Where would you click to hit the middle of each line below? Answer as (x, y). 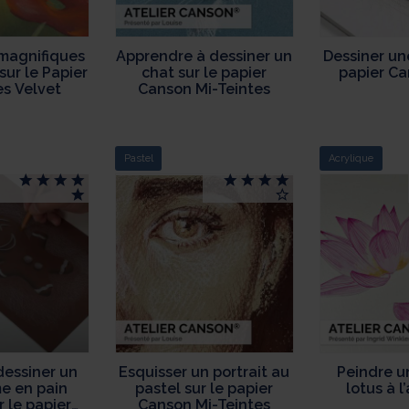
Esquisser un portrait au (204, 372)
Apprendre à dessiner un (204, 57)
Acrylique (351, 158)
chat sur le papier (204, 73)
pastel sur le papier (204, 388)
